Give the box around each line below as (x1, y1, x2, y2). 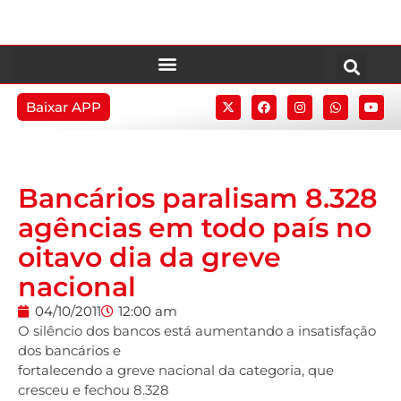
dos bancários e (18, 342, 121, 359)
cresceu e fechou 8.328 (18, 381, 169, 398)
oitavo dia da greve (18, 241, 281, 274)
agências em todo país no (18, 211, 371, 244)
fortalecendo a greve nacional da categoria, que (18, 362, 334, 379)
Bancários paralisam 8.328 (18, 182, 378, 215)
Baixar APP (25, 98, 101, 115)
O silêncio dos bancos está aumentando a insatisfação (18, 322, 376, 339)
